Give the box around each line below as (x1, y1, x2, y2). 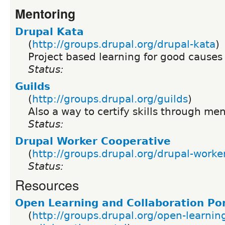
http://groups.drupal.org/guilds (32, 92, 188, 105)
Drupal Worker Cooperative (15, 135, 171, 147)
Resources (15, 174, 79, 194)
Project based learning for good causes (28, 50, 222, 63)
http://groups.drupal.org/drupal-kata (32, 38, 215, 50)
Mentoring (15, 4, 75, 23)
